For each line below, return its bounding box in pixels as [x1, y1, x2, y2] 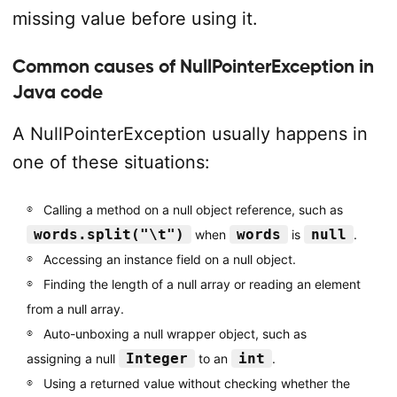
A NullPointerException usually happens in [12, 123, 368, 144]
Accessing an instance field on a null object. [43, 252, 296, 267]
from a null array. [26, 301, 124, 316]
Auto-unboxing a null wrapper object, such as [43, 326, 307, 341]
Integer [125, 350, 188, 367]
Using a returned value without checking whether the [43, 376, 350, 391]
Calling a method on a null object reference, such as [43, 202, 343, 217]
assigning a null [26, 351, 119, 366]
